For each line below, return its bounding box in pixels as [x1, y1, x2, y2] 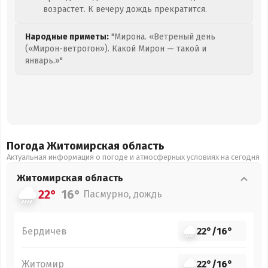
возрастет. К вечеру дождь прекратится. [43, 4, 207, 14]
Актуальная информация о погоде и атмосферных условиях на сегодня [7, 153, 260, 162]
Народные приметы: [25, 32, 109, 42]
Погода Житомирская [7, 139, 122, 153]
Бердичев [22, 225, 67, 237]
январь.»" [25, 56, 63, 66]
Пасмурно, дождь [83, 188, 162, 200]
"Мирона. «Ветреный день [109, 32, 215, 42]
